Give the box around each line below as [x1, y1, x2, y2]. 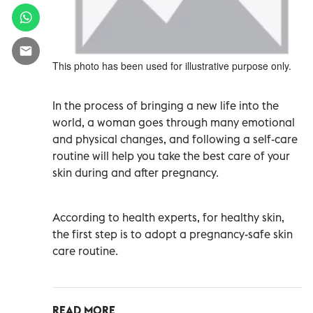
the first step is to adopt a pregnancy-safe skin [52, 226, 293, 241]
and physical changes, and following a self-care [52, 131, 298, 146]
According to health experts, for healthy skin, [52, 210, 284, 224]
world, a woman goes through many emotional [52, 115, 295, 129]
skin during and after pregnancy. [52, 165, 219, 180]
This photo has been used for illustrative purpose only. [52, 58, 291, 73]
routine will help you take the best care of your [52, 148, 290, 163]
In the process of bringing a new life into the [52, 98, 279, 112]
